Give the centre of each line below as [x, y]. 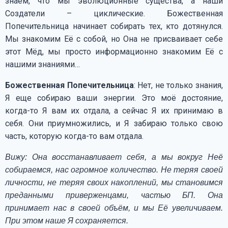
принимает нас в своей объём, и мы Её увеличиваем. [114, 208]
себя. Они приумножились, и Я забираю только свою [114, 123]
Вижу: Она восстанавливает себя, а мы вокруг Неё [114, 157]
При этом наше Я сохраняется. [67, 220]
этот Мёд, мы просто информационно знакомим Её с [114, 51]
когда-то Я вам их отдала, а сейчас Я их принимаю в [114, 110]
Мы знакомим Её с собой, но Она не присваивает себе [114, 39]
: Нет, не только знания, [178, 85]
